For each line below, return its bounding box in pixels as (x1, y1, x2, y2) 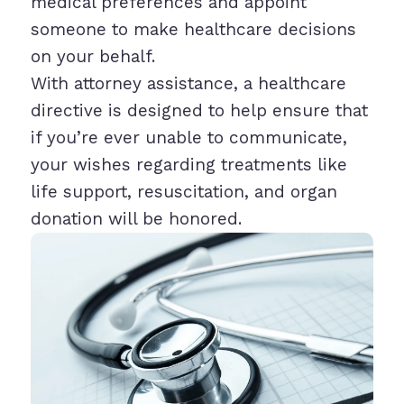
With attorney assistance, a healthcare (30, 73, 346, 95)
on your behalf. (30, 46, 155, 68)
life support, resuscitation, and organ (30, 181, 337, 203)
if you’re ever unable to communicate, (30, 127, 347, 149)
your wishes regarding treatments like (30, 154, 347, 176)
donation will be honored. (30, 208, 242, 230)
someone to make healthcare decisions (30, 19, 356, 41)
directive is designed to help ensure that (30, 100, 368, 122)
